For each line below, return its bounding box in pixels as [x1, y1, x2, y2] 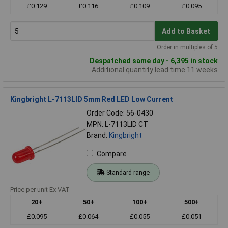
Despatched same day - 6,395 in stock [90, 56, 218, 65]
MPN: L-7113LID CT [87, 120, 148, 129]
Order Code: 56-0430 [87, 109, 153, 118]
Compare [97, 150, 127, 158]
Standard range [106, 168, 150, 177]
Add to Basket [162, 26, 211, 35]
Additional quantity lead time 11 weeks [92, 66, 218, 74]
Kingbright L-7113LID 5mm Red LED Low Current [10, 95, 173, 104]
